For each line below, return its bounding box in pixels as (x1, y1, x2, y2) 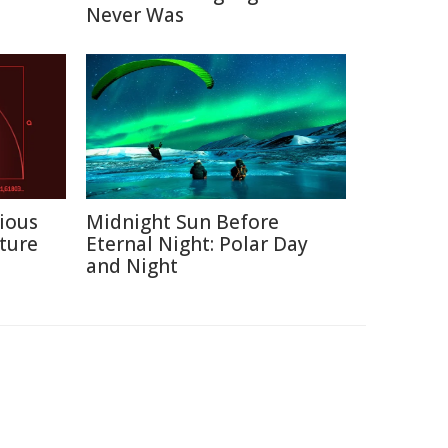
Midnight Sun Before (86, 209, 279, 235)
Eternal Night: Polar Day (86, 231, 308, 257)
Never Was (86, 2, 184, 28)
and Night (86, 253, 178, 279)
